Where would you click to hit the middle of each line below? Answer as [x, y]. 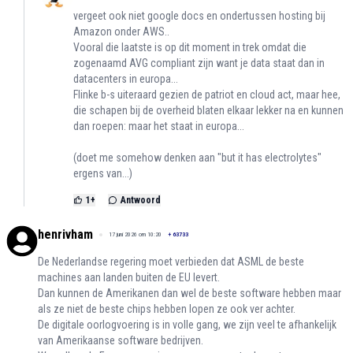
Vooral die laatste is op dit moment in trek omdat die [190, 48]
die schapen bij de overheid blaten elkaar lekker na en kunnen [208, 111]
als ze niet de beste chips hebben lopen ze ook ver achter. [167, 309]
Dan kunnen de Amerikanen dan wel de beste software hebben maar [190, 294]
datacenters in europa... [126, 79]
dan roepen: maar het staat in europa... [159, 126]
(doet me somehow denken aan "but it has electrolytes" [197, 158]
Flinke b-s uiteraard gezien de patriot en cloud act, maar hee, [207, 95]
